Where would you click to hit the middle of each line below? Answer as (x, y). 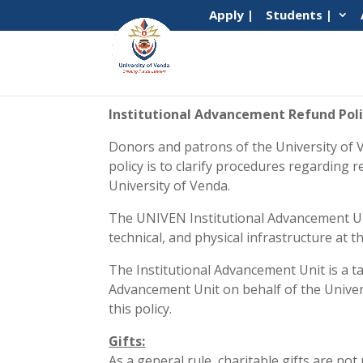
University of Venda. (170, 186)
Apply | (231, 15)
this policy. (141, 309)
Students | (299, 15)
